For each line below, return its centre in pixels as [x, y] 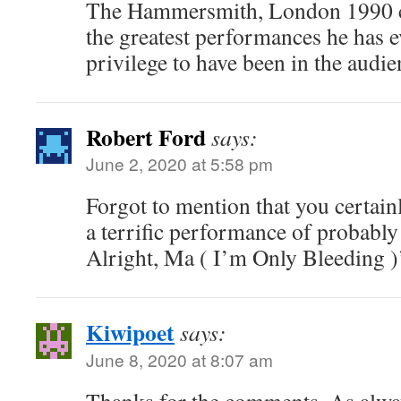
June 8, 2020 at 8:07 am [179, 359]
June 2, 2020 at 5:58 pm [179, 163]
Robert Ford [146, 137]
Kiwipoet [130, 332]
